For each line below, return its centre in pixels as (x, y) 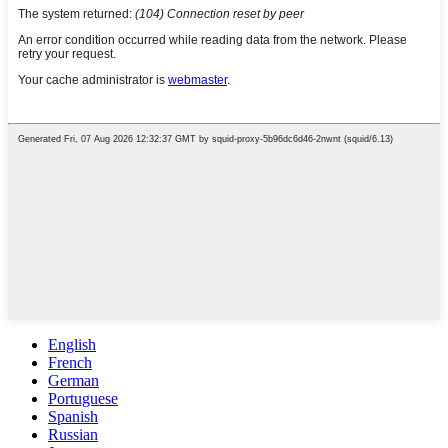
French (70, 363)
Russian (73, 435)
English (72, 345)
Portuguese (83, 399)
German (73, 381)
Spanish (73, 417)
